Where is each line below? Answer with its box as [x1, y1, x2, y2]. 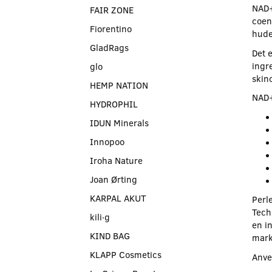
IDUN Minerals [90, 116, 149, 129]
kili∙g [90, 210, 110, 223]
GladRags [90, 41, 129, 53]
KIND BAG [90, 229, 130, 242]
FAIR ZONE [90, 3, 134, 16]
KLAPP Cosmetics [90, 248, 161, 260]
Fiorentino [90, 22, 132, 35]
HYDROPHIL [90, 97, 138, 110]
